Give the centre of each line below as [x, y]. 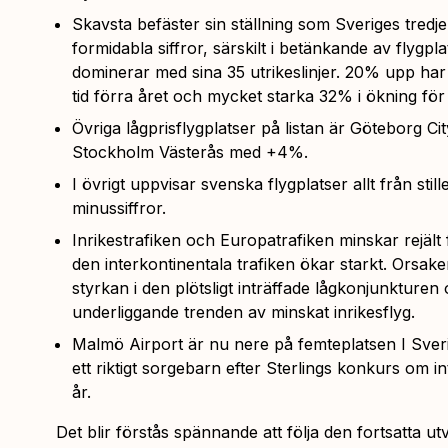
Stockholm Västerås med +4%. [190, 151]
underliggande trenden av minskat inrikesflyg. [243, 311]
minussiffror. [119, 207]
